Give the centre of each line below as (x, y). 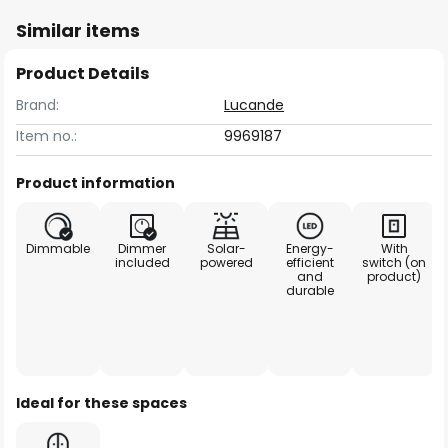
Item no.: (46, 136)
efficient (310, 262)
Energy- (310, 248)
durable (310, 290)
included (142, 262)
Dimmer (142, 248)
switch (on (394, 262)
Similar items (78, 30)
